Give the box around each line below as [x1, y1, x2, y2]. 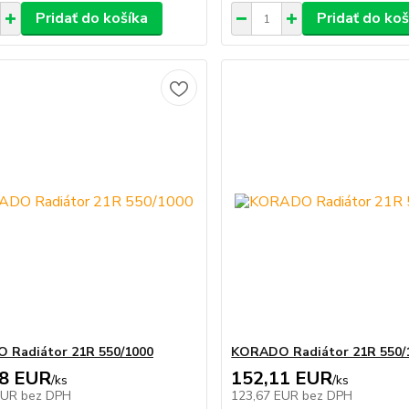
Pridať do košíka [35, 8, 148, 28]
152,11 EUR [231, 366, 333, 391]
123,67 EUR [231, 387, 303, 404]
